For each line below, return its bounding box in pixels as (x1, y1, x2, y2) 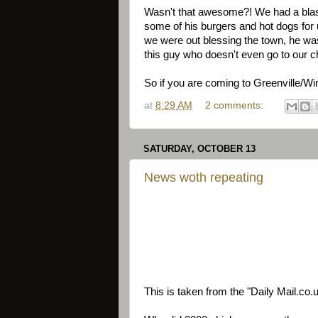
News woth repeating (144, 170, 263, 185)
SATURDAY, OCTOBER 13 (143, 143, 256, 155)
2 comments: (204, 100, 266, 111)
